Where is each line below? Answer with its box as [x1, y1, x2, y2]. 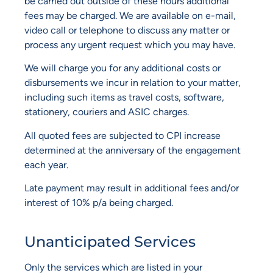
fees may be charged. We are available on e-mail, [24, 9, 236, 21]
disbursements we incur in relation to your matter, [24, 77, 241, 89]
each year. [24, 158, 68, 171]
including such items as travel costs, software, [24, 91, 224, 104]
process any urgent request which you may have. [24, 38, 235, 51]
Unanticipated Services [24, 233, 196, 251]
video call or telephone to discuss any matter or [24, 24, 230, 36]
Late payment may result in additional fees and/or [24, 182, 239, 194]
